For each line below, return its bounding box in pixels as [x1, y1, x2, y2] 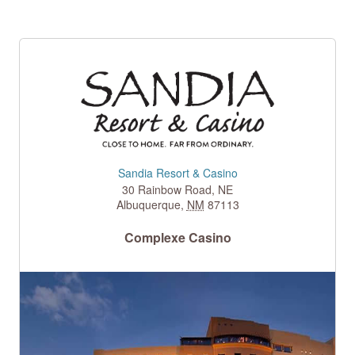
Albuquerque [116, 196, 181, 212]
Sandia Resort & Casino [117, 164, 238, 181]
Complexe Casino [124, 227, 231, 246]
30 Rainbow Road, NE [122, 181, 233, 197]
